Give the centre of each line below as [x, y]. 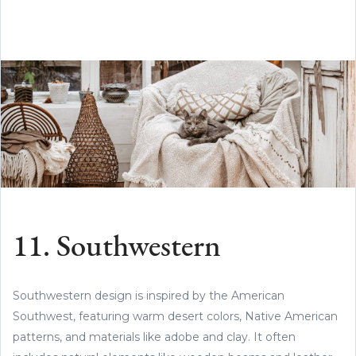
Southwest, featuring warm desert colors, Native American [175, 316]
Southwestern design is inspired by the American [149, 295]
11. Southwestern [117, 248]
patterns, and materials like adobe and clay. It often [154, 337]
